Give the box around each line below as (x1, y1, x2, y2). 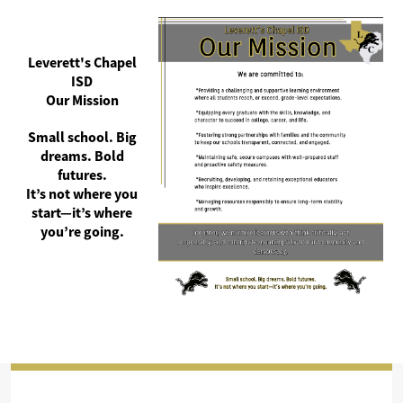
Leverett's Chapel (27, 53, 137, 72)
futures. (57, 166, 107, 184)
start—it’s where (31, 203, 132, 222)
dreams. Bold (40, 147, 124, 166)
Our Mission (45, 91, 119, 110)
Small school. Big (27, 128, 137, 147)
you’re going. (40, 222, 124, 241)
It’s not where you (26, 184, 138, 203)
